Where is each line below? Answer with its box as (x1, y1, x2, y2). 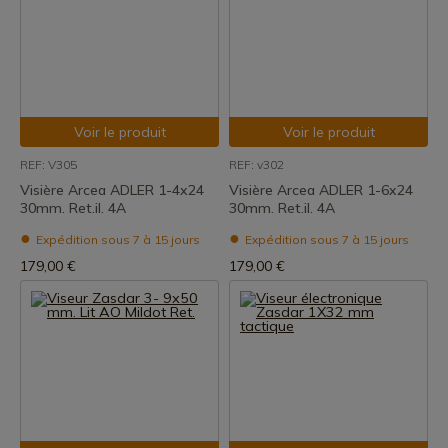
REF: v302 (229, 157, 284, 172)
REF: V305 (20, 157, 77, 172)
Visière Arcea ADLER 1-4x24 (20, 181, 204, 199)
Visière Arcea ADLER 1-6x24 (229, 181, 413, 199)
